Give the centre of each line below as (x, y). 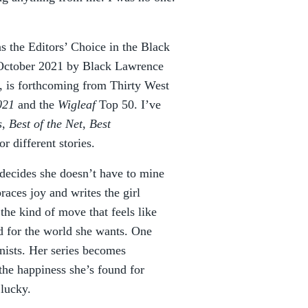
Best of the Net (46, 124)
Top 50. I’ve (128, 104)
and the (36, 104)
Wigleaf (77, 104)
